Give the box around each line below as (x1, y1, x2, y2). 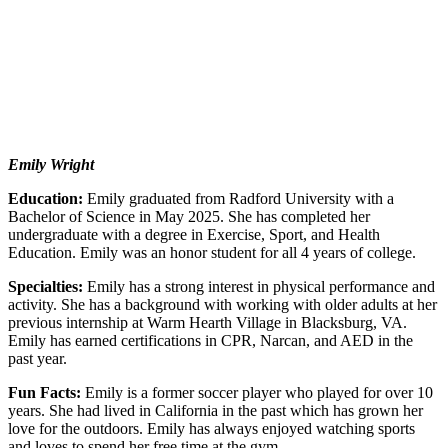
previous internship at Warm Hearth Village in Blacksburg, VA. (8, 314, 407, 332)
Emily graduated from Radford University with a (87, 190, 394, 208)
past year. (8, 350, 67, 368)
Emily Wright (8, 156, 94, 174)
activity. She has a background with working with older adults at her (8, 296, 437, 314)
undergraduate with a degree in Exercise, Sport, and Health (8, 226, 380, 244)
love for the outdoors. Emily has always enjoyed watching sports (8, 420, 415, 438)
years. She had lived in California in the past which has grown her (8, 402, 423, 420)
